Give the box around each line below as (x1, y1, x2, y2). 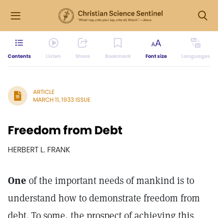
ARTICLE (33, 88, 54, 96)
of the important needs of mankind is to (26, 174, 194, 187)
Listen (46, 53, 61, 60)
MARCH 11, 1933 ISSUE (33, 95, 91, 104)
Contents (8, 53, 31, 60)
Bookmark (105, 53, 131, 60)
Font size (145, 53, 167, 60)
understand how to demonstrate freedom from (8, 192, 200, 204)
